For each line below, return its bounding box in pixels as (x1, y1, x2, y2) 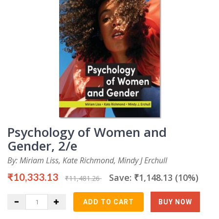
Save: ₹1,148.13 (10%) (109, 172, 198, 184)
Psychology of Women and (7, 123, 167, 141)
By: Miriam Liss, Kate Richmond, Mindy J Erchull (7, 155, 167, 166)
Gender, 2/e (7, 137, 77, 155)
